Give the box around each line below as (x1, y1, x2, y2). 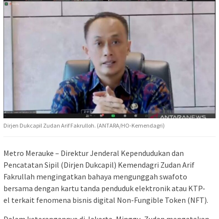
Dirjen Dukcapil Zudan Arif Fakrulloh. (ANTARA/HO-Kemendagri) (3, 121, 165, 129)
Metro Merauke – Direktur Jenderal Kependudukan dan (3, 148, 184, 158)
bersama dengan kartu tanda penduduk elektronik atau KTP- (3, 183, 205, 193)
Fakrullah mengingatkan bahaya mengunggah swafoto (3, 171, 187, 181)
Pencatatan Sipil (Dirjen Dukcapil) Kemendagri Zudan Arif (3, 159, 195, 170)
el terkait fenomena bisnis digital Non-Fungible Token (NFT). (3, 195, 208, 205)
